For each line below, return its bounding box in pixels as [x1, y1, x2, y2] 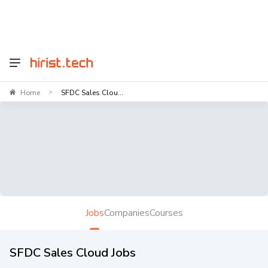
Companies [103, 206, 150, 220]
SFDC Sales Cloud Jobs [10, 244, 136, 261]
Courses [149, 206, 183, 220]
